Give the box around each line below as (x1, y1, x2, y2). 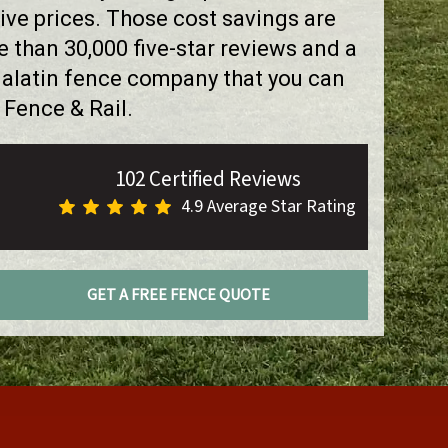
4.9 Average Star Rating (181, 194, 356, 219)
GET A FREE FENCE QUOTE (87, 284, 271, 306)
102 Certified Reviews (114, 164, 301, 194)
